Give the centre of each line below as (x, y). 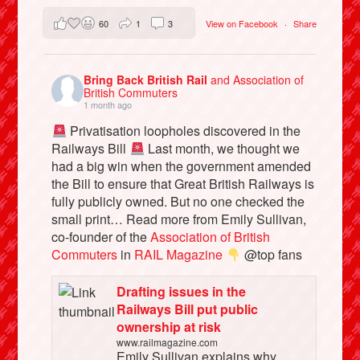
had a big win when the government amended (182, 166)
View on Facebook (243, 23)
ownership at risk (168, 327)
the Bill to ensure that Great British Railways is (183, 184)
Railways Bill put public (187, 309)
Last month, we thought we (222, 149)
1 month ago (108, 105)
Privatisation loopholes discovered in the (183, 131)
